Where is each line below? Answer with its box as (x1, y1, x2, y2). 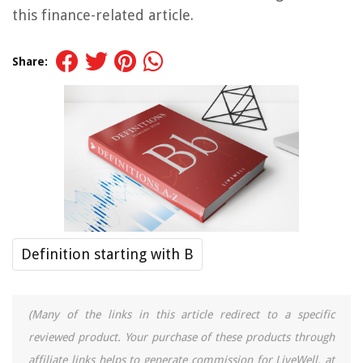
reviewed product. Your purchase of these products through (28, 331, 335, 344)
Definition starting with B (21, 246, 194, 263)
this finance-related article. (12, 6, 194, 23)
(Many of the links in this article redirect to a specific (28, 308, 335, 322)
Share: (12, 55, 48, 68)
